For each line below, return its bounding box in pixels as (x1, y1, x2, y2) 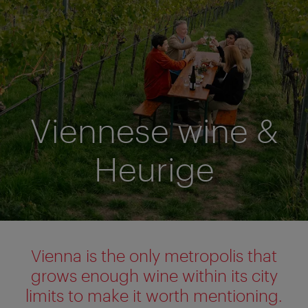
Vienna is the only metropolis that (31, 245, 277, 265)
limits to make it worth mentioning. (25, 285, 283, 305)
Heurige (93, 148, 214, 188)
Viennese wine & (30, 110, 278, 149)
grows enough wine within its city (30, 265, 278, 285)
